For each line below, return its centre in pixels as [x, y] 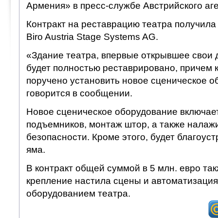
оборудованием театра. [79, 193]
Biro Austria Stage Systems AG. [92, 36]
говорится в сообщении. [79, 93]
